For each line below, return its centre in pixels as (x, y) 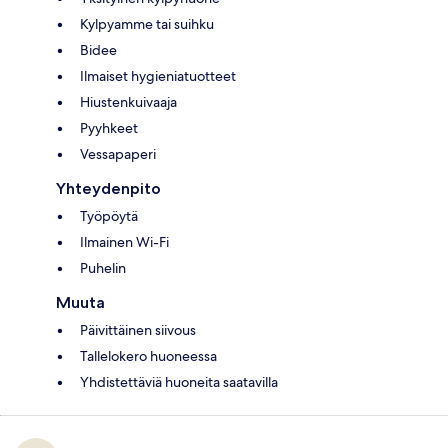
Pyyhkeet (109, 127)
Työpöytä (109, 215)
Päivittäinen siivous (138, 329)
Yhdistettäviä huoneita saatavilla (179, 381)
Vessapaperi (118, 153)
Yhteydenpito (108, 188)
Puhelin (103, 267)
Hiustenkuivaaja (128, 101)
